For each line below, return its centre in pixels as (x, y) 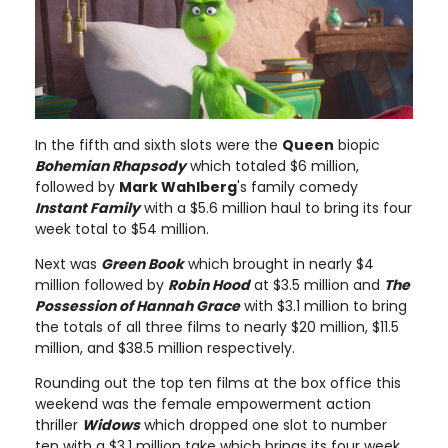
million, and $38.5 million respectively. (165, 348)
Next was (68, 264)
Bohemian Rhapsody (110, 166)
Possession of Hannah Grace (137, 306)
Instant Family (87, 208)
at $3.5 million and (317, 285)
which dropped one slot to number (263, 425)
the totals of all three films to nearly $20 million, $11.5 (217, 327)
